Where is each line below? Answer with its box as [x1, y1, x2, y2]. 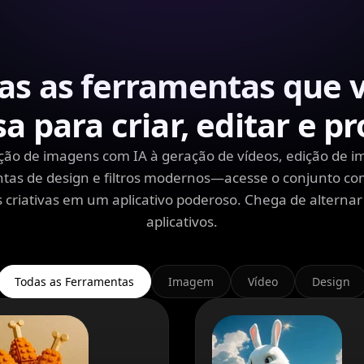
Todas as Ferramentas [14, 273, 134, 289]
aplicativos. [146, 211, 218, 231]
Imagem [167, 273, 214, 289]
